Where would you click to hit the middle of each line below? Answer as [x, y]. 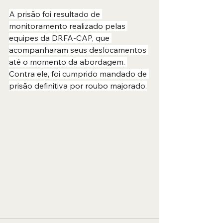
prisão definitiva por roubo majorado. [78, 86]
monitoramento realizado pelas [68, 26]
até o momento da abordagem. [68, 62]
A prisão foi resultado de [56, 14]
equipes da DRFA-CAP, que [60, 38]
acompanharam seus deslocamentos [79, 50]
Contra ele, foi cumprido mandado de [79, 74]
